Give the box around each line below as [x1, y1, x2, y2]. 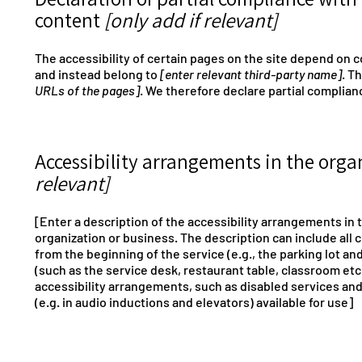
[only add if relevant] [104, 6, 277, 33]
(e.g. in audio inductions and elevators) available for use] [35, 294, 353, 310]
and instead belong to [35, 66, 160, 82]
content [35, 6, 104, 33]
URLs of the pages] [35, 82, 140, 99]
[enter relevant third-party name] [160, 66, 342, 82]
